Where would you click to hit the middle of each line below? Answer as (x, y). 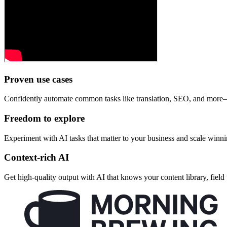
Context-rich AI (36, 158)
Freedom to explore (44, 118)
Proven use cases (38, 79)
